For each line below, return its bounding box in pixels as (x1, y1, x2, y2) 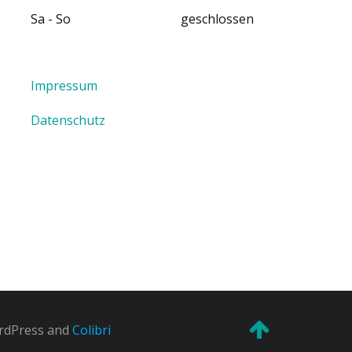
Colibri (71, 321, 111, 339)
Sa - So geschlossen (31, 9, 255, 27)
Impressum (31, 76, 98, 94)
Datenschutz (31, 111, 106, 129)
